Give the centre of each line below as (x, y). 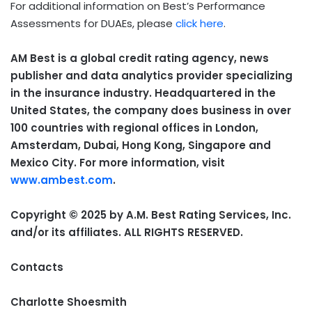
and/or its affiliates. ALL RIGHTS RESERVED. (127, 232)
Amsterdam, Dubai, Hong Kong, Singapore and (141, 145)
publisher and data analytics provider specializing (151, 75)
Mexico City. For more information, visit (118, 162)
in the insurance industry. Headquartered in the (143, 93)
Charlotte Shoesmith (69, 302)
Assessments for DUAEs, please (93, 23)
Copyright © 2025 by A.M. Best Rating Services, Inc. (151, 214)
